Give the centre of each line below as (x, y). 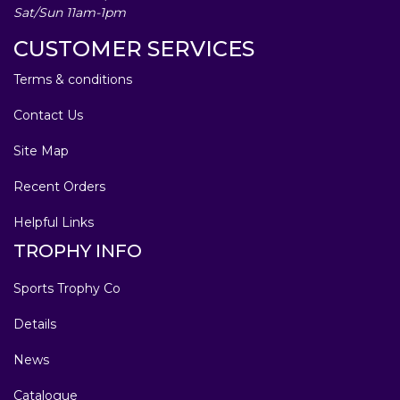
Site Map (41, 150)
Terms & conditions (73, 79)
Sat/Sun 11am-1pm (70, 12)
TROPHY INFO (78, 250)
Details (35, 324)
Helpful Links (54, 222)
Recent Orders (59, 186)
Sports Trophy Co (67, 288)
